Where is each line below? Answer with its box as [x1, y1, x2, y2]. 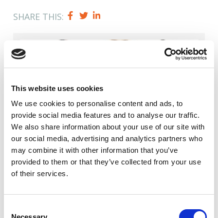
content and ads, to [115, 99, 183, 108]
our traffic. [163, 111, 200, 119]
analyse [136, 111, 163, 119]
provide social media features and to [11, 111, 137, 119]
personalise [76, 99, 116, 108]
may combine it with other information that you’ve [11, 146, 178, 154]
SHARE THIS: [13, 10, 64, 22]
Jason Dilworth [19, 187, 98, 203]
